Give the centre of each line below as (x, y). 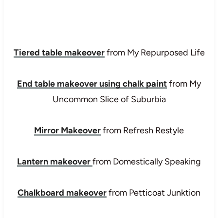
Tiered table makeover (59, 52)
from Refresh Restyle (142, 130)
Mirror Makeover (67, 130)
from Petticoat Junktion (154, 192)
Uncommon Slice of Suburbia (109, 99)
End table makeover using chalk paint (92, 83)
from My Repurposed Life (154, 52)
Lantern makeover (55, 161)
